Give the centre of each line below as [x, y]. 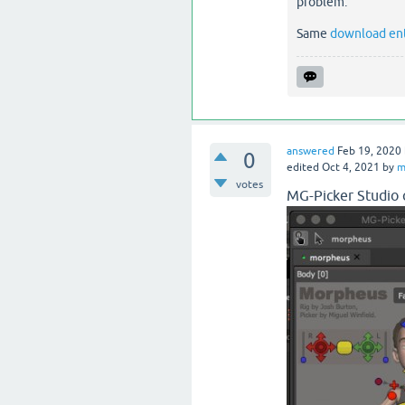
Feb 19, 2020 [369, 151]
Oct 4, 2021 [350, 167]
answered [310, 151]
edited [302, 167]
